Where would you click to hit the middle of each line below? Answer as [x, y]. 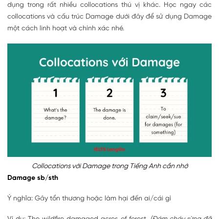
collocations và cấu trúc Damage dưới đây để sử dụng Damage [109, 17]
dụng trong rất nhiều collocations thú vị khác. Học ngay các [109, 5]
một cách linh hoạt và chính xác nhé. [66, 29]
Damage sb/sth [33, 178]
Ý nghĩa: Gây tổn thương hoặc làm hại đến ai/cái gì [89, 199]
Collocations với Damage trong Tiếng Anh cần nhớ [109, 167]
